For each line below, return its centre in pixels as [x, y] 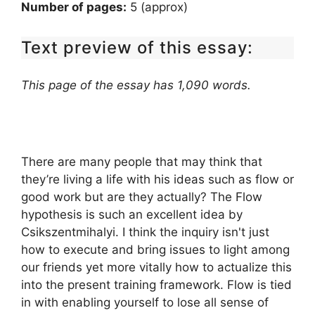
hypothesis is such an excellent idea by [132, 215]
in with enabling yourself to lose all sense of [145, 303]
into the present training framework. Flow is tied [156, 285]
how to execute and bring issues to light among [155, 250]
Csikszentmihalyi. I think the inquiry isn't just [145, 232]
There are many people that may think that [142, 162]
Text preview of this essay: [137, 47]
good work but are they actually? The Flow [142, 197]
